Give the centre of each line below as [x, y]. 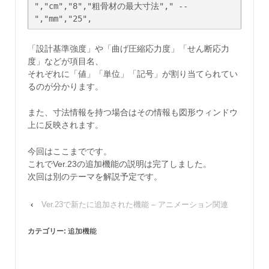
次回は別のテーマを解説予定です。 [95, 176]
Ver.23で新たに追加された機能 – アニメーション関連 [135, 205]
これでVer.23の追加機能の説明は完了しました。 [119, 164]
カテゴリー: [48, 231]
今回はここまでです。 [70, 151]
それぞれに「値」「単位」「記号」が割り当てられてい [133, 74]
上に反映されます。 [65, 125]
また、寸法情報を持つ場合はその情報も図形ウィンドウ [133, 113]
